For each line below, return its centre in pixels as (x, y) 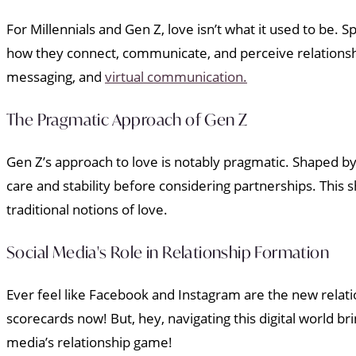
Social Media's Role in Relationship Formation (168, 252)
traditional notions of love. (87, 210)
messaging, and (56, 76)
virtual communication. (176, 76)
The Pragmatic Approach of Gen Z (127, 119)
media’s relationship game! (89, 342)
